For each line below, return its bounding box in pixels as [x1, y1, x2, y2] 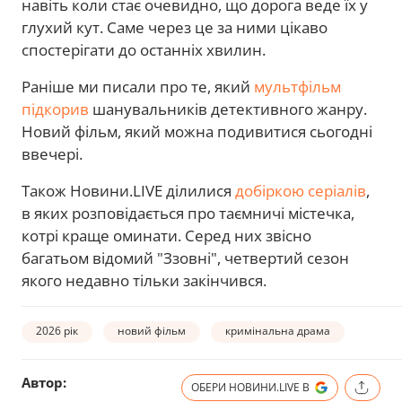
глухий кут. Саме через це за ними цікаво [22, 16, 328, 38]
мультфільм [254, 75, 341, 97]
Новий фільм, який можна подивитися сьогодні [22, 120, 372, 142]
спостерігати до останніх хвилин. [22, 39, 266, 60]
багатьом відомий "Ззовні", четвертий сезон [22, 247, 349, 268]
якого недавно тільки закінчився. [22, 269, 267, 291]
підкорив [22, 98, 89, 119]
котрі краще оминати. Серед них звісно [22, 224, 311, 246]
